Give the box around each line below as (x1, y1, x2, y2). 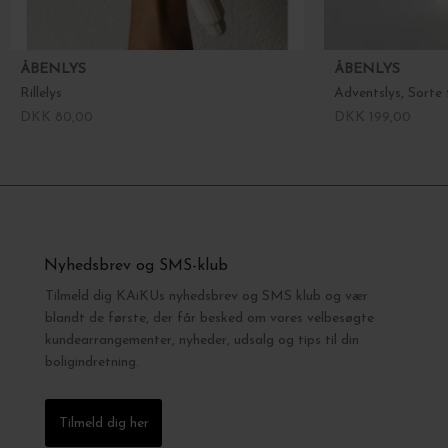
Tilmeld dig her (59, 415, 149, 431)
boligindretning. (45, 354, 139, 370)
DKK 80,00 (20, 109, 93, 125)
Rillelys (20, 85, 62, 101)
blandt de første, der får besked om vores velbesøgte (45, 310, 374, 326)
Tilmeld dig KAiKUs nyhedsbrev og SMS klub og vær (45, 288, 368, 304)
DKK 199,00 (333, 109, 411, 125)
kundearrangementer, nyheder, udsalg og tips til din (45, 332, 359, 348)
